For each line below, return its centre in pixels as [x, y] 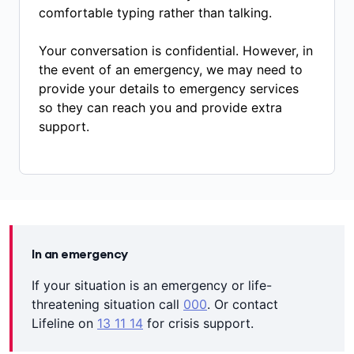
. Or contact [243, 305]
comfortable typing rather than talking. [157, 13]
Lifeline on [64, 324]
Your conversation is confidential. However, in [176, 51]
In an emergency [80, 254]
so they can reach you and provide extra [160, 108]
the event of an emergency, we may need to [171, 70]
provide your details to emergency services [169, 89]
